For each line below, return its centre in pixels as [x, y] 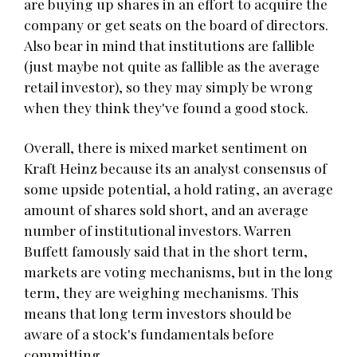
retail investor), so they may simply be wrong [169, 86]
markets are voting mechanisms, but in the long [178, 271]
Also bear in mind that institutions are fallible [169, 45]
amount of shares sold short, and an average [166, 209]
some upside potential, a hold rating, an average [178, 188]
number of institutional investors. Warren [158, 229]
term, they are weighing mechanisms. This [161, 292]
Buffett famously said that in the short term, [166, 250]
